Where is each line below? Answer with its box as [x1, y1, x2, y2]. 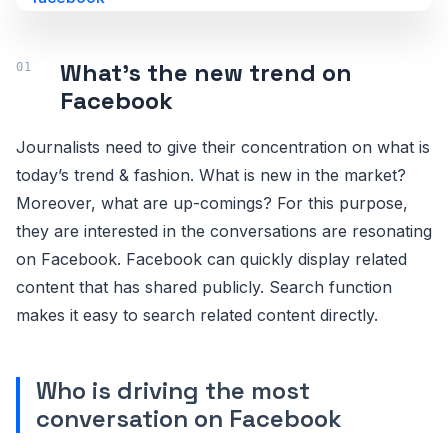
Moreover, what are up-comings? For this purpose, [16, 193, 408, 213]
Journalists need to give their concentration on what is [16, 137, 430, 157]
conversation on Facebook [36, 403, 342, 434]
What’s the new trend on [60, 57, 352, 88]
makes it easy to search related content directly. [16, 305, 378, 325]
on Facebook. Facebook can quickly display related [16, 249, 407, 269]
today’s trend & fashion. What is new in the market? [16, 165, 406, 185]
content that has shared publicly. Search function [16, 277, 392, 297]
